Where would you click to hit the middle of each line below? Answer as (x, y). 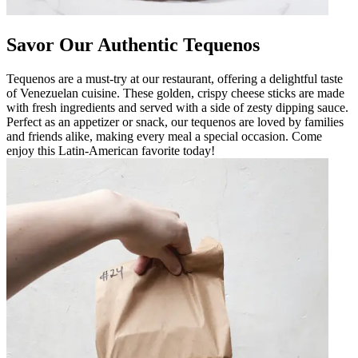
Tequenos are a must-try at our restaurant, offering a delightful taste (175, 78)
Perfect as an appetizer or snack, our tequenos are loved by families (175, 121)
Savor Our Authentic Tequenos (133, 44)
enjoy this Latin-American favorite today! (111, 150)
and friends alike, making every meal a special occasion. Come (164, 136)
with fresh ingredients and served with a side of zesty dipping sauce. (177, 107)
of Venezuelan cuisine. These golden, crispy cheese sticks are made (175, 93)
